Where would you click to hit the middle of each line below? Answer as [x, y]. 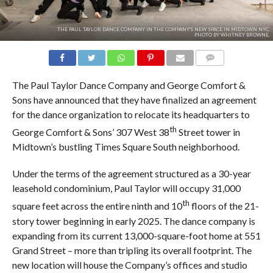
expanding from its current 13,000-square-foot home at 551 [136, 235]
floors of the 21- [224, 206]
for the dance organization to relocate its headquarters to [131, 115]
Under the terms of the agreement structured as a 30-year [131, 174]
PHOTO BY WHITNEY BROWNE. [232, 35]
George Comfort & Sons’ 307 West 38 [90, 132]
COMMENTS [220, 73]
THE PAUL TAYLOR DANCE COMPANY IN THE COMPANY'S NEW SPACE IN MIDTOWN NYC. [163, 30]
